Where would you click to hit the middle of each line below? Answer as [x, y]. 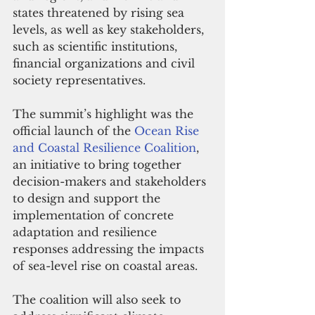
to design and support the [88, 198]
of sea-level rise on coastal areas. [105, 265]
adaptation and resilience [86, 232]
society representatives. [79, 80]
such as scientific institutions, [97, 46]
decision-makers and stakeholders [111, 181]
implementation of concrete [95, 215]
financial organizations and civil [105, 63]
